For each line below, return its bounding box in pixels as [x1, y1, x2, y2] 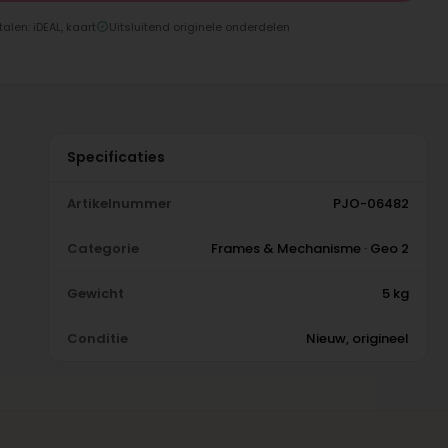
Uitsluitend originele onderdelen [108, 18, 290, 35]
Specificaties [66, 146, 165, 167]
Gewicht [66, 283, 124, 303]
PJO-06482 [332, 193, 409, 213]
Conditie [66, 328, 128, 348]
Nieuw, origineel [305, 328, 409, 348]
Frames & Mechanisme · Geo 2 [210, 238, 409, 258]
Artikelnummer [66, 193, 172, 213]
